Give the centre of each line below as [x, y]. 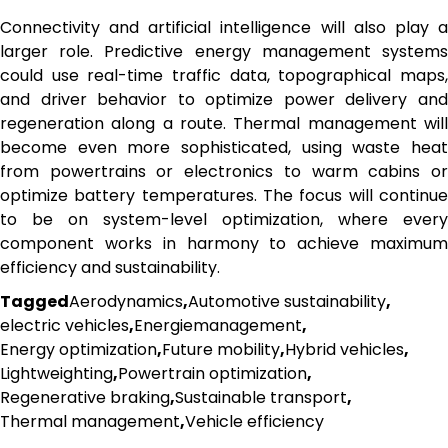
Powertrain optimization [212, 373]
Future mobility [221, 349]
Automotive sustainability [287, 301]
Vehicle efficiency [254, 421]
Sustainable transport [261, 397]
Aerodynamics [126, 301]
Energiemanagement [218, 325]
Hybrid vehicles [344, 349]
